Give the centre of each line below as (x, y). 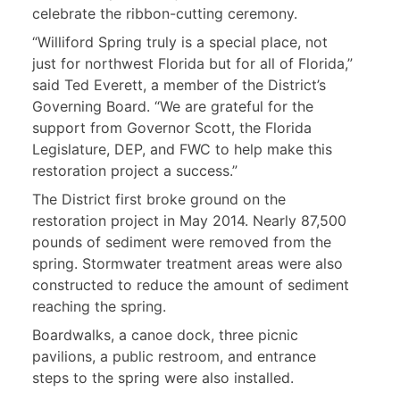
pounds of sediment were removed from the (182, 242)
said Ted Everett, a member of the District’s (179, 84)
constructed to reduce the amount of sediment (191, 284)
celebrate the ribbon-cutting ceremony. (165, 13)
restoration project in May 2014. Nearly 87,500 (189, 220)
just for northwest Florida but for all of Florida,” (192, 63)
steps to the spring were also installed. (163, 377)
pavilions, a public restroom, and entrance (174, 356)
